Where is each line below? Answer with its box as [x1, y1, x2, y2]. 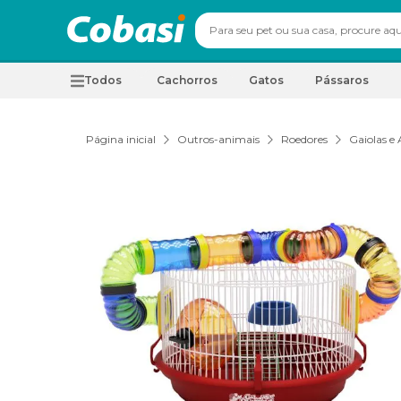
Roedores [281, 132, 328, 146]
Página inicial [86, 132, 156, 146]
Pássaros [315, 73, 369, 87]
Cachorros [157, 73, 218, 87]
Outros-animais [177, 132, 260, 146]
